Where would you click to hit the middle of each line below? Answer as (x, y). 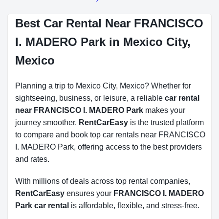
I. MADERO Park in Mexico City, (103, 42)
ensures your (89, 193)
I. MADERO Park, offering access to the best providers (109, 147)
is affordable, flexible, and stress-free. (134, 206)
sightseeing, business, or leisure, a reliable (90, 98)
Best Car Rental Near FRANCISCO (109, 23)
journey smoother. (47, 122)
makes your (164, 110)
